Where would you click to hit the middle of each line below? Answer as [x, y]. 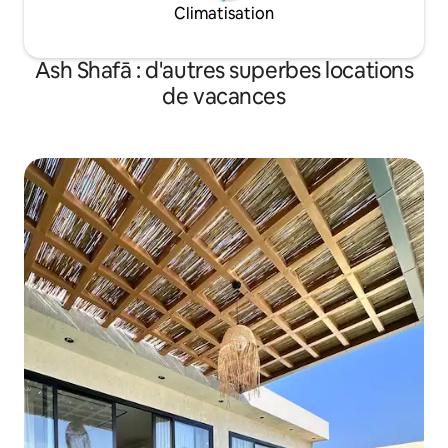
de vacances [224, 96]
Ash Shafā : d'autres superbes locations [224, 70]
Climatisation [224, 13]
